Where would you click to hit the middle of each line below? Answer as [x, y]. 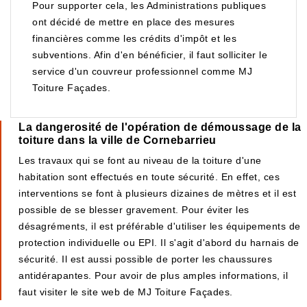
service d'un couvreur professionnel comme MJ [142, 71]
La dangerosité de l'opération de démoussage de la [160, 127]
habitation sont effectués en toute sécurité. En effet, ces [149, 177]
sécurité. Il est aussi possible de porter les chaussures [145, 259]
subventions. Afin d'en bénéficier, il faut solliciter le [150, 55]
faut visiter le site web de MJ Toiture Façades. [126, 292]
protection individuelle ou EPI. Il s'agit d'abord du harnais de [159, 243]
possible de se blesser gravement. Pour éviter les [134, 210]
